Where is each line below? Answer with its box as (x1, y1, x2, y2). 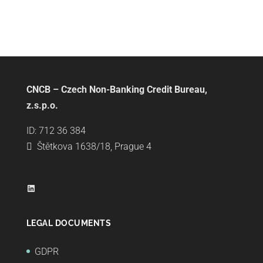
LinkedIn (25, 181, 60, 193)
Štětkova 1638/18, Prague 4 (36, 140, 151, 152)
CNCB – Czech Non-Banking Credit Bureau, (26, 83, 207, 95)
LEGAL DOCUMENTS (26, 218, 112, 228)
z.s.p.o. (26, 99, 58, 111)
